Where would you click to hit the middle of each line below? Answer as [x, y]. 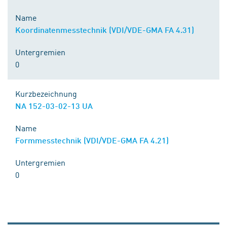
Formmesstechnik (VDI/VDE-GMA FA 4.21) [92, 140]
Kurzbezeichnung [46, 93]
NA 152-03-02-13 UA [54, 106]
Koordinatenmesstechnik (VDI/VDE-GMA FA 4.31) [105, 30]
